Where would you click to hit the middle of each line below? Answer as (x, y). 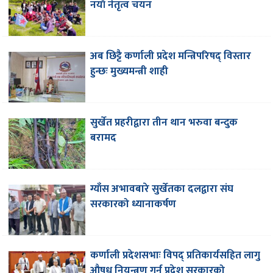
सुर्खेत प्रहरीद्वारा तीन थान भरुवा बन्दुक (164, 123)
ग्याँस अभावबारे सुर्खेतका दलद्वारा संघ (162, 189)
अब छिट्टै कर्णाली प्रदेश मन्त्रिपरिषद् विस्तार (171, 56)
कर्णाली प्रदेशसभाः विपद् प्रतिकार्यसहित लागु (175, 256)
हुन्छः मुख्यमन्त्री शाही (129, 72)
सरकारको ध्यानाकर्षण (133, 204)
